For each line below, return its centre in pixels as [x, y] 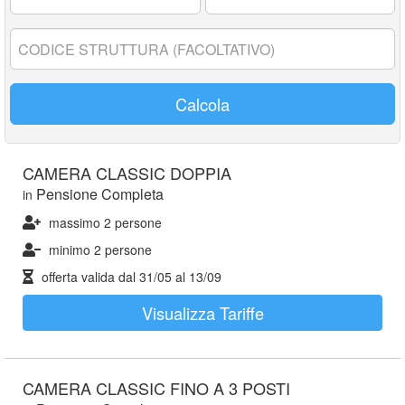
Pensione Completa [100, 194]
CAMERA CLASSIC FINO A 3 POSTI [156, 388]
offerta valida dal [89, 277]
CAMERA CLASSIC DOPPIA [127, 173]
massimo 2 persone [105, 222]
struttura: [38, 54]
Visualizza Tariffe [202, 313]
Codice [31, 36]
